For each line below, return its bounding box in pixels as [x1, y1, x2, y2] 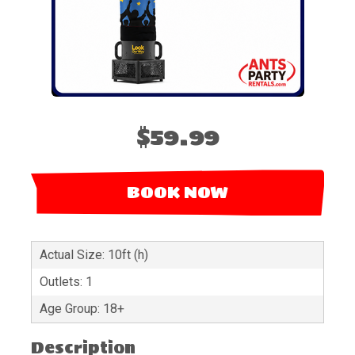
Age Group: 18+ [40, 301, 124, 317]
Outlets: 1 [40, 274, 93, 290]
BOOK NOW [127, 180, 228, 206]
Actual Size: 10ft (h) [40, 247, 148, 263]
